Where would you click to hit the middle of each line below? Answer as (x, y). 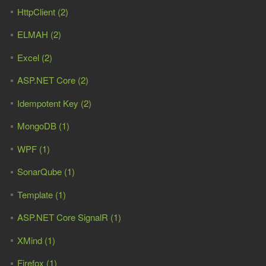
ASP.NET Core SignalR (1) (69, 217)
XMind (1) (36, 240)
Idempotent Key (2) (54, 103)
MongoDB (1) (43, 126)
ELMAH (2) (39, 34)
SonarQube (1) (46, 171)
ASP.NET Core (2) (53, 80)
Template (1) (41, 194)
